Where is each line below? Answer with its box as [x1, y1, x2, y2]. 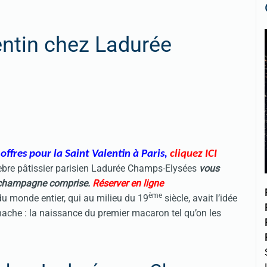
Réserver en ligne [92, 177, 163, 189]
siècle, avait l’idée [162, 192, 237, 204]
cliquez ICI [170, 148, 217, 160]
